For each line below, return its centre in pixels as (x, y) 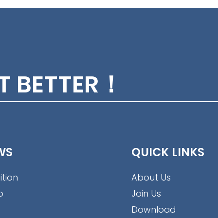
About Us (151, 178)
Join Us (146, 194)
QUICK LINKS (168, 152)
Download (154, 210)
